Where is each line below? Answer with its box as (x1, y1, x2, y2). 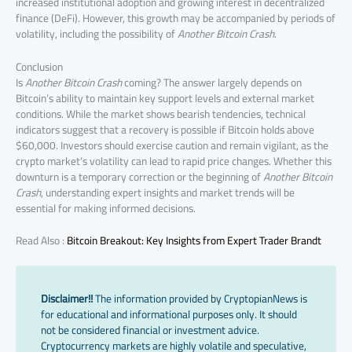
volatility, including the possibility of (16, 23, 178, 44)
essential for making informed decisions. (16, 197, 196, 218)
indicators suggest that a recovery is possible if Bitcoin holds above (16, 119, 314, 140)
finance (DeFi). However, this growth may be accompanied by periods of (16, 7, 335, 28)
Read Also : (16, 230, 67, 251)
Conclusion (16, 56, 63, 77)
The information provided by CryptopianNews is (93, 288, 307, 310)
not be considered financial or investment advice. (41, 320, 259, 341)
